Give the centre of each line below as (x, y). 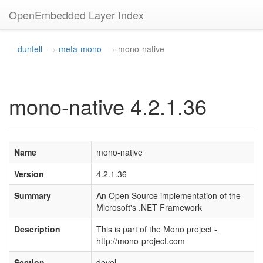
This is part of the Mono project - (157, 229)
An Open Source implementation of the (168, 195)
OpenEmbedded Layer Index (76, 15)
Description (37, 229)
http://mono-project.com (141, 241)
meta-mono (80, 49)
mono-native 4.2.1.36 (108, 106)
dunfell (30, 49)
